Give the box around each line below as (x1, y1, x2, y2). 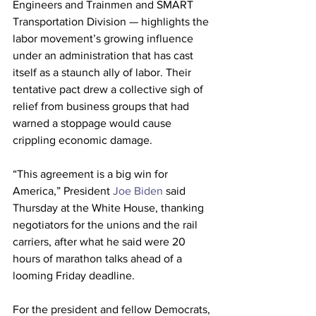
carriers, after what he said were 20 (13, 236, 188, 248)
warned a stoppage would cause (13, 117, 174, 129)
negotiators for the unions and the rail (13, 219, 200, 231)
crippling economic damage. (13, 134, 152, 146)
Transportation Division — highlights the (13, 16, 212, 28)
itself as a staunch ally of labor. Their (13, 66, 194, 78)
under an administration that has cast (13, 49, 196, 61)
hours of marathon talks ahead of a (13, 253, 185, 265)
